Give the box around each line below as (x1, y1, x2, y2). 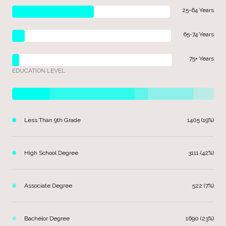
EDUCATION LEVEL (12, 67, 65, 74)
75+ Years (189, 54, 214, 62)
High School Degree (24, 149, 78, 156)
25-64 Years (182, 6, 214, 14)
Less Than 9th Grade (24, 116, 81, 124)
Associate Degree (24, 182, 72, 189)
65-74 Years (183, 30, 214, 38)
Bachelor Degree (24, 214, 70, 222)
